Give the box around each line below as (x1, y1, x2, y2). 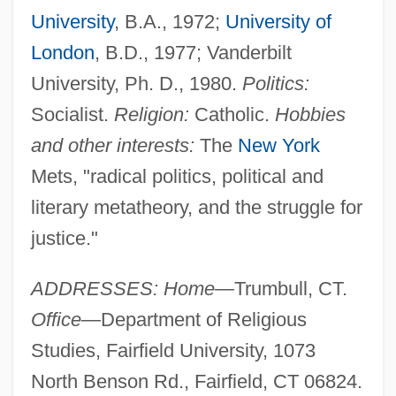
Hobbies (274, 103, 346, 126)
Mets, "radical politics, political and (30, 164, 324, 187)
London (30, 41, 95, 64)
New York (237, 133, 320, 156)
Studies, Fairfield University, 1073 (30, 339, 316, 362)
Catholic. (188, 103, 275, 126)
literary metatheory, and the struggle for (30, 195, 362, 218)
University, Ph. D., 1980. (30, 72, 242, 95)
